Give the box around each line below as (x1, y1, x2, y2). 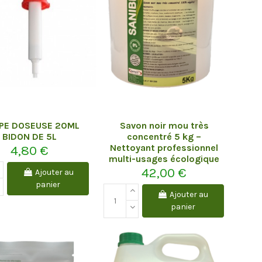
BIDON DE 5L (2, 130, 57, 142)
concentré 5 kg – (127, 130, 202, 142)
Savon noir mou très (119, 119, 209, 131)
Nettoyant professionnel (110, 142, 219, 153)
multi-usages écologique (109, 153, 220, 164)
